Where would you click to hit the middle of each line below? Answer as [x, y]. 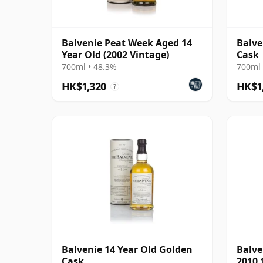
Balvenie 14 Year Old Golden [127, 249]
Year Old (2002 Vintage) [115, 54]
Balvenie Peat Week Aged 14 [127, 43]
